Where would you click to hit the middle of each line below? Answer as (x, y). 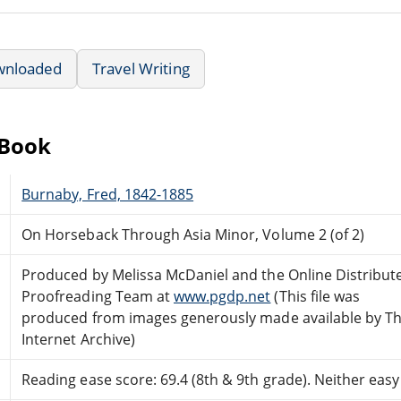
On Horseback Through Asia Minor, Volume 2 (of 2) (193, 234)
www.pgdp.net (222, 296)
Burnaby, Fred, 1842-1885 (108, 194)
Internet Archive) (78, 339)
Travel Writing (141, 68)
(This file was (316, 296)
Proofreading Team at (98, 296)
